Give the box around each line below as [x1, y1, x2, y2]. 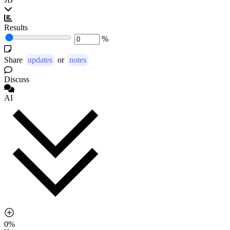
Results [4, 23, 28, 32]
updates [28, 55, 52, 65]
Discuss [4, 75, 29, 84]
